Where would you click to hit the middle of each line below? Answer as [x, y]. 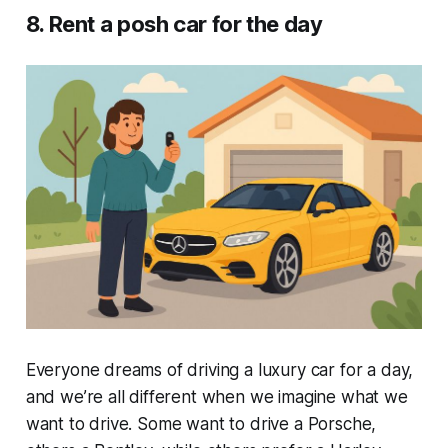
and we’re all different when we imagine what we [216, 397]
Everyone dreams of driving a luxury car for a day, [219, 370]
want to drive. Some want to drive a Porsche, [201, 424]
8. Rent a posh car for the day [174, 23]
